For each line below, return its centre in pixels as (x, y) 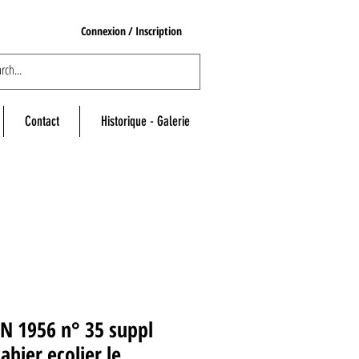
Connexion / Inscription (131, 30)
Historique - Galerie (145, 121)
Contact (42, 121)
